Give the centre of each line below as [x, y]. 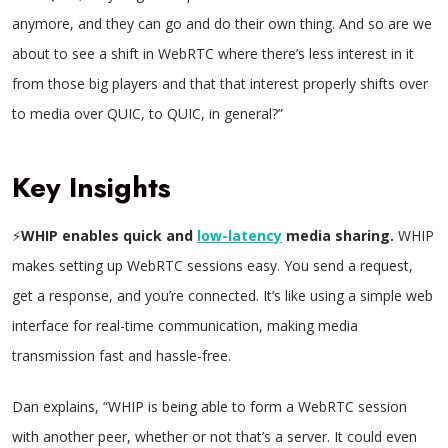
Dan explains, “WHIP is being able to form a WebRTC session [209, 406]
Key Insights [91, 187]
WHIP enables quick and [109, 235]
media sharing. [340, 235]
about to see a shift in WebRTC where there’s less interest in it [213, 53]
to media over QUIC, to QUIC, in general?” [147, 113]
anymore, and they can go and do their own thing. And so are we [222, 23]
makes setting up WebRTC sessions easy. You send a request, [212, 265]
